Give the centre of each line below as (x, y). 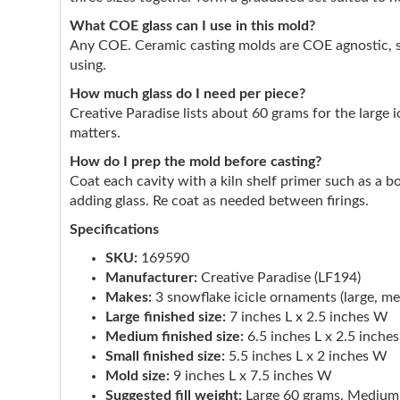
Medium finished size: (175, 337)
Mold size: (137, 376)
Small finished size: (165, 356)
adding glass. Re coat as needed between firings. (219, 201)
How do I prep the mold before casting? (196, 162)
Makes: (129, 297)
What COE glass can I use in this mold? (192, 26)
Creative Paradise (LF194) (279, 278)
